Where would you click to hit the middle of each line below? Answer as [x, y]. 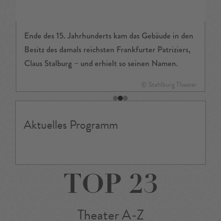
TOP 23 [110, 187]
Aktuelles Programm [71, 125]
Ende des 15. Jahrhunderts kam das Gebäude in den [109, 36]
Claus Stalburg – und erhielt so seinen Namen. [101, 64]
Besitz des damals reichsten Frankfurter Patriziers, [107, 50]
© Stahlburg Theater [169, 85]
